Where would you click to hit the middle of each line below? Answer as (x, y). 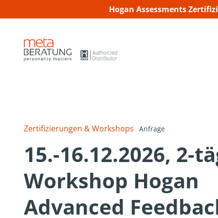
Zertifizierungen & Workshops (79, 129)
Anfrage (152, 129)
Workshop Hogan (112, 181)
